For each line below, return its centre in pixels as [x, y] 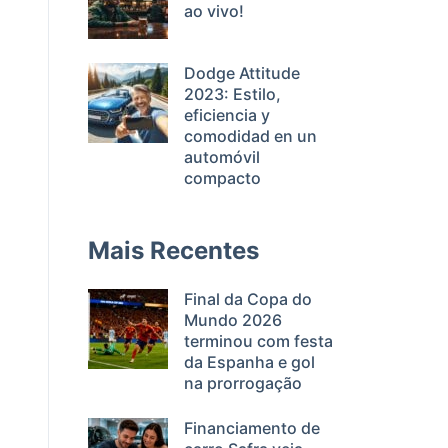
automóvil [222, 157]
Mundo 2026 [233, 320]
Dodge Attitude [242, 73]
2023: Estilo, [232, 94]
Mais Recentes [173, 250]
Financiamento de [252, 428]
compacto [222, 178]
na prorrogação [243, 383]
